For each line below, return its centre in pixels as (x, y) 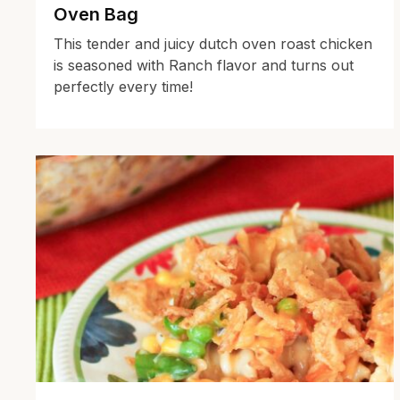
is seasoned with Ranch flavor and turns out (204, 65)
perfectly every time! (123, 86)
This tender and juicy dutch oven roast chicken (213, 43)
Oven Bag (96, 14)
